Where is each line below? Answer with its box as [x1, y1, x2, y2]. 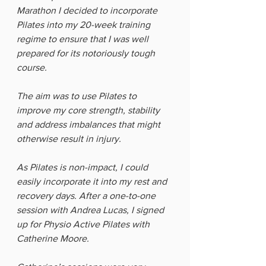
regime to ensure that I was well [17, 34, 151, 44]
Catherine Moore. [17, 233, 91, 243]
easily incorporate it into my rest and [17, 176, 169, 186]
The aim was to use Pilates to [17, 91, 139, 101]
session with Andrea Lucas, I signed [17, 205, 166, 215]
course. [17, 62, 49, 72]
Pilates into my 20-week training [17, 20, 153, 30]
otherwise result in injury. [17, 134, 123, 144]
